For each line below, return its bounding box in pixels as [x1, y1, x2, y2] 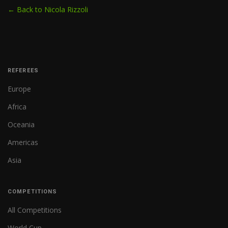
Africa [8, 102, 26, 111]
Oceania [8, 120, 35, 129]
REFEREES [8, 67, 39, 74]
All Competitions [8, 205, 62, 215]
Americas [8, 137, 38, 147]
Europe [8, 84, 31, 94]
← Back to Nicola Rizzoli [8, 5, 88, 14]
